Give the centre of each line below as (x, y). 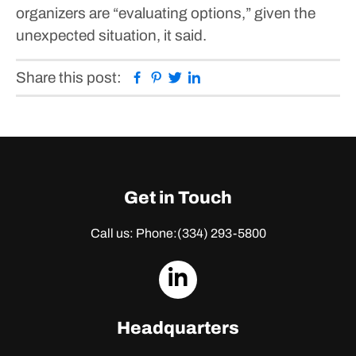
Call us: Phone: (133, 233)
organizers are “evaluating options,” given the (166, 13)
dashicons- (248, 276)
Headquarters (178, 328)
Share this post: (69, 77)
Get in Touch (178, 198)
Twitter (205, 77)
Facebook (178, 77)
